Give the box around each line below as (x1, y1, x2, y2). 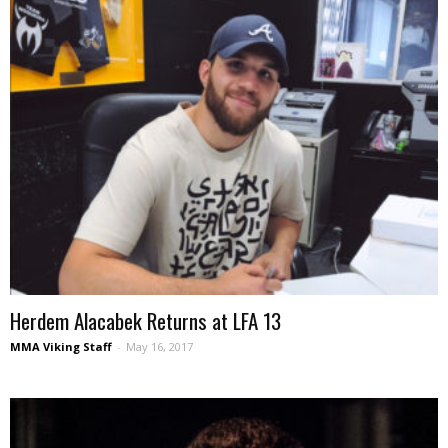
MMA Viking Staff (10, 339, 112, 355)
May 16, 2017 (126, 339, 193, 355)
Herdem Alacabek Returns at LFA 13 (10, 305, 281, 337)
